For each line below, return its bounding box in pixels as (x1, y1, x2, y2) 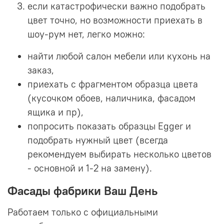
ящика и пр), (27, 106, 83, 118)
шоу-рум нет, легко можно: (27, 28, 147, 40)
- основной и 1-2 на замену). (27, 162, 152, 174)
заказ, (27, 64, 54, 76)
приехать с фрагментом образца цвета (27, 78, 198, 90)
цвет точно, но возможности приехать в (27, 14, 202, 26)
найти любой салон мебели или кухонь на (27, 50, 210, 62)
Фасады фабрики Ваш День (7, 183, 157, 198)
